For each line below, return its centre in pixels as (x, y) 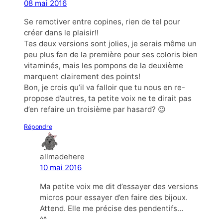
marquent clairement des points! (82, 77)
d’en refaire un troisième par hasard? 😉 (95, 110)
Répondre (38, 127)
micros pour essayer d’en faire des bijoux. (114, 197)
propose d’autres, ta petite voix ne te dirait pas (108, 99)
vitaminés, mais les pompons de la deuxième (104, 66)
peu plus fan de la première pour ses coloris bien (111, 55)
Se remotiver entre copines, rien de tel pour (102, 22)
